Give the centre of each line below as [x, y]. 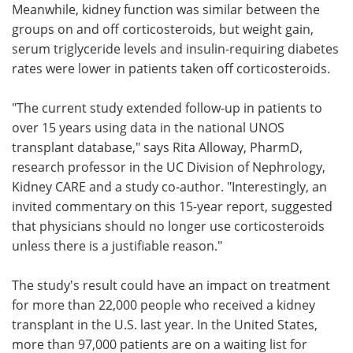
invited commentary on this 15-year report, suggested [172, 206]
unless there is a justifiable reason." [117, 245]
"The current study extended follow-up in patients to [167, 108]
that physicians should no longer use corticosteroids [168, 226]
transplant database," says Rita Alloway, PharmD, [157, 147]
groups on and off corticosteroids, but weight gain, [163, 29]
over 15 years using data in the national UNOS [148, 127]
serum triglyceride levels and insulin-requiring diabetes [175, 48]
